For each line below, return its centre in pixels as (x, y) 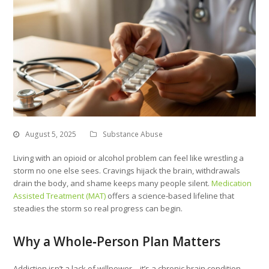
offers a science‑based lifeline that (170, 196)
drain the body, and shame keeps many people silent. (113, 183)
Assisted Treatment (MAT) (60, 196)
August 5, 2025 (51, 134)
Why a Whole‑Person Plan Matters (117, 242)
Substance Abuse (133, 134)
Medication (232, 183)
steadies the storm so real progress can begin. (98, 209)
